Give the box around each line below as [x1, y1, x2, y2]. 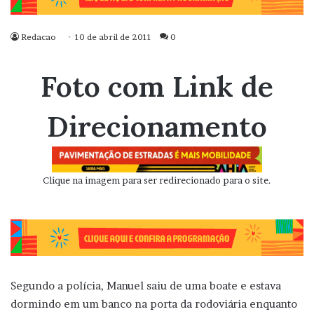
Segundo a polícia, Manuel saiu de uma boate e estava [11, 278, 281, 292]
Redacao [21, 32, 56, 43]
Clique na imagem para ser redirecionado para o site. [43, 175, 271, 186]
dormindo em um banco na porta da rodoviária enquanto [11, 296, 297, 310]
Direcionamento [47, 108, 267, 145]
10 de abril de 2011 [75, 32, 151, 43]
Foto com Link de [41, 68, 273, 105]
